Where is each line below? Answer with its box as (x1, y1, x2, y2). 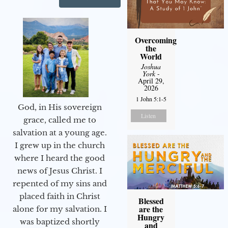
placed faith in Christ (19, 191, 100, 202)
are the (139, 203, 163, 215)
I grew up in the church (14, 140, 105, 151)
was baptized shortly (19, 217, 100, 227)
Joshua (141, 62, 161, 72)
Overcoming (134, 34, 177, 46)
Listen (141, 111, 156, 120)
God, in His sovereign (17, 102, 102, 112)
